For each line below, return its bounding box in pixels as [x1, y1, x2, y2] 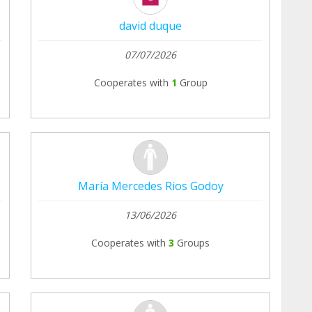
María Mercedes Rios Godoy [77, 178, 224, 194]
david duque [119, 18, 182, 34]
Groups [177, 236, 210, 250]
